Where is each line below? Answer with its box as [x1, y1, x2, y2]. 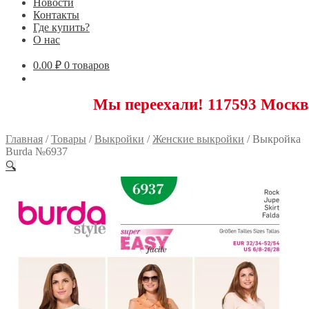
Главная [6, 132, 43, 145]
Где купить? [33, 21, 90, 33]
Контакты [33, 8, 79, 21]
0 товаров [64, 59, 110, 71]
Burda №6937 [6, 145, 68, 157]
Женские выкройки [152, 132, 244, 145]
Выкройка [252, 132, 301, 145]
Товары [51, 132, 86, 145]
